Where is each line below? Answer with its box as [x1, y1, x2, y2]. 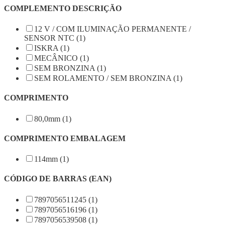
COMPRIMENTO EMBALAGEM [4, 134, 126, 143]
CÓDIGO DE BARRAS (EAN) [4, 174, 111, 183]
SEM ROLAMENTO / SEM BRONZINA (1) [34, 74, 182, 83]
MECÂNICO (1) [34, 54, 89, 63]
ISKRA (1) [34, 44, 69, 53]
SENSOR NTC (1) [24, 34, 85, 43]
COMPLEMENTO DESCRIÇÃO [4, 4, 122, 13]
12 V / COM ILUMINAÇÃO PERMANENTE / [34, 25, 191, 34]
